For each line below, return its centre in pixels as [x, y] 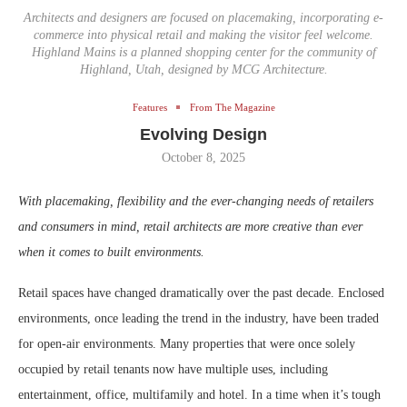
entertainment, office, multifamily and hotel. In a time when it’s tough [199, 394]
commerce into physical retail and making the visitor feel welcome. [203, 35]
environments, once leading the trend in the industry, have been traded [199, 318]
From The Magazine [232, 107]
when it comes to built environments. [111, 252]
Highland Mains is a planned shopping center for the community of [203, 52]
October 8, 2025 [203, 157]
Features [149, 107]
